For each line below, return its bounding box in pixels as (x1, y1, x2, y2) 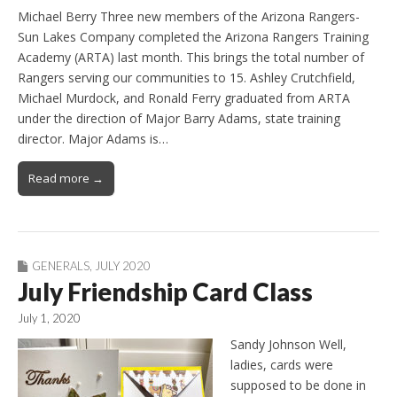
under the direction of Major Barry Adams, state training (18, 109, 340, 127)
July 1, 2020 (18, 310, 81, 325)
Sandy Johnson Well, (230, 336, 346, 354)
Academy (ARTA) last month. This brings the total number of (18, 48, 364, 66)
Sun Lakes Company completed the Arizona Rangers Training (18, 27, 369, 45)
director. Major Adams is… (18, 129, 168, 147)
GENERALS (32, 258, 90, 273)
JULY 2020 (95, 258, 151, 273)
